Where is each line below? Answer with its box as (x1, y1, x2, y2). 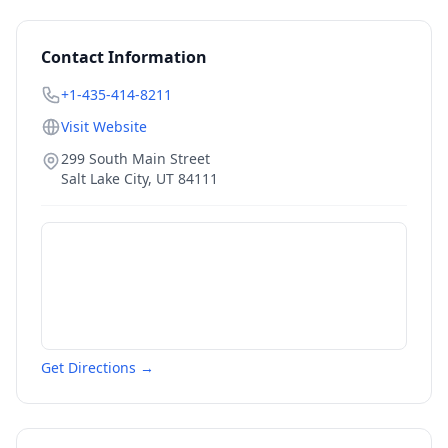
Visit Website (61, 117, 147, 136)
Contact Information (41, 46, 207, 68)
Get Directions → (41, 358, 154, 377)
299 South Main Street (61, 149, 210, 168)
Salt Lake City (61, 169, 148, 188)
